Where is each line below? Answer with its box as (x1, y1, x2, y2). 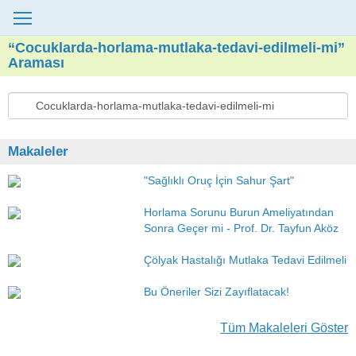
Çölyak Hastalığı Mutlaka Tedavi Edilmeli (144, 253, 347, 266)
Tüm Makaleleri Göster (220, 321, 348, 335)
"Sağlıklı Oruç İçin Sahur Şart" (144, 174, 295, 187)
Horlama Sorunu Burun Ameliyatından (144, 206, 335, 219)
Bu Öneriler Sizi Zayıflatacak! (144, 285, 290, 298)
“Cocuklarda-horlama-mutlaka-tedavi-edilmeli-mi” (8, 40, 345, 56)
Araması (8, 55, 64, 71)
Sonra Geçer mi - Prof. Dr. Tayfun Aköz (144, 222, 339, 234)
